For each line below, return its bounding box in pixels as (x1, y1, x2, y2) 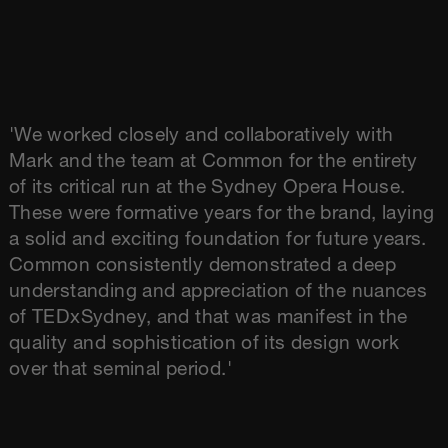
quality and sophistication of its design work (8, 334, 400, 354)
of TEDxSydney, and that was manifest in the (8, 308, 408, 328)
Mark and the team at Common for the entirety (8, 152, 418, 172)
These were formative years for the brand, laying (8, 204, 435, 224)
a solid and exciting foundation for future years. (8, 230, 427, 250)
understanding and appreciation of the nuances (8, 282, 428, 302)
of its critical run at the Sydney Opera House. (8, 178, 406, 198)
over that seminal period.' (8, 360, 232, 380)
